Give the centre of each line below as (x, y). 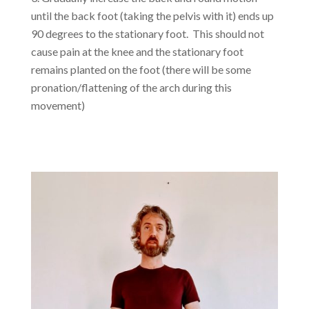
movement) (58, 105)
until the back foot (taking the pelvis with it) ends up (152, 15)
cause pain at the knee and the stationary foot (137, 51)
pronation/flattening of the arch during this (131, 87)
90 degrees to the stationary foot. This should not (147, 33)
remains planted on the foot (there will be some (141, 69)
